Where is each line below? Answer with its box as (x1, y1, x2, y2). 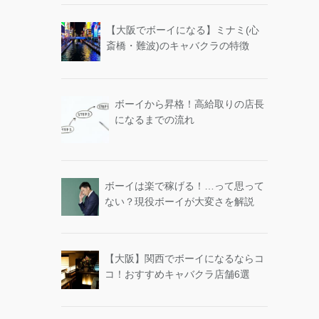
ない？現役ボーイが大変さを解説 (104, 196, 254, 208)
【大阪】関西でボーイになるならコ (105, 253, 265, 265)
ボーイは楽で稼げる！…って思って (104, 180, 264, 192)
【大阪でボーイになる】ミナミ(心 (105, 23, 259, 36)
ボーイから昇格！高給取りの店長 (114, 98, 264, 110)
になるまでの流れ (114, 113, 194, 125)
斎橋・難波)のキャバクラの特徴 (105, 39, 249, 51)
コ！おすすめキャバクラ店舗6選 (105, 268, 251, 281)
